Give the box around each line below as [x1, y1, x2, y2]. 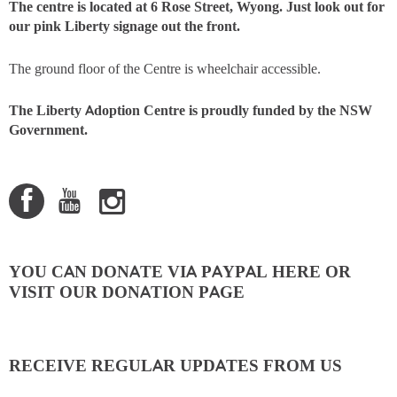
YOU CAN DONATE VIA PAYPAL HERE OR [9, 261, 351, 283]
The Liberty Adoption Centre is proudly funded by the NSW [9, 101, 372, 120]
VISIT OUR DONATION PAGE [9, 281, 245, 303]
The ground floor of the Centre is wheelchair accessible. [9, 58, 321, 77]
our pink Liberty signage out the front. [9, 17, 240, 35]
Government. [9, 121, 88, 139]
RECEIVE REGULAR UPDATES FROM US [9, 354, 342, 377]
